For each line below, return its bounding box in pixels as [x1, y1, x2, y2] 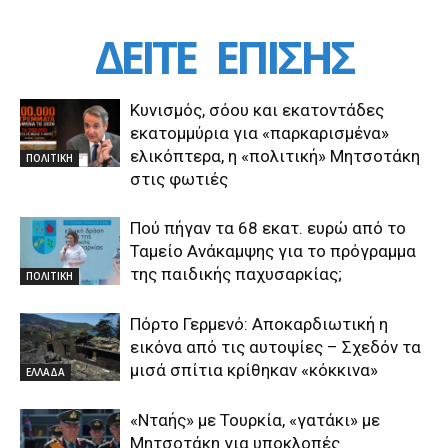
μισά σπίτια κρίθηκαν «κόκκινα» [130, 359, 378, 380]
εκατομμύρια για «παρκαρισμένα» [130, 122, 389, 143]
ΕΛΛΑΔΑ [26, 365, 65, 380]
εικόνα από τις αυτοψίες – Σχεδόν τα [130, 336, 421, 357]
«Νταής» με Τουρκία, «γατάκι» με [130, 409, 380, 430]
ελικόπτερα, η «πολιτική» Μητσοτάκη [130, 145, 420, 166]
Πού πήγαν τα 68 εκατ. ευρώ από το [130, 217, 406, 238]
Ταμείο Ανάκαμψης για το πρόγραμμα [130, 240, 416, 261]
